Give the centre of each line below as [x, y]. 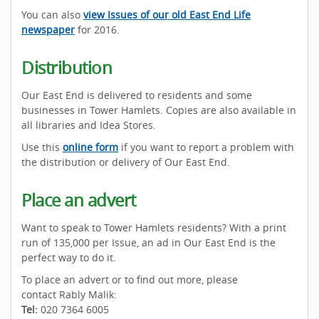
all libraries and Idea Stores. [89, 125]
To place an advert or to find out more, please [130, 279]
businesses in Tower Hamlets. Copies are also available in [159, 110]
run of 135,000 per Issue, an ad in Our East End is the [148, 242]
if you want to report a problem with [206, 147]
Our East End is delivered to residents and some [137, 95]
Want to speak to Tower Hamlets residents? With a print [154, 227]
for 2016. [97, 29]
